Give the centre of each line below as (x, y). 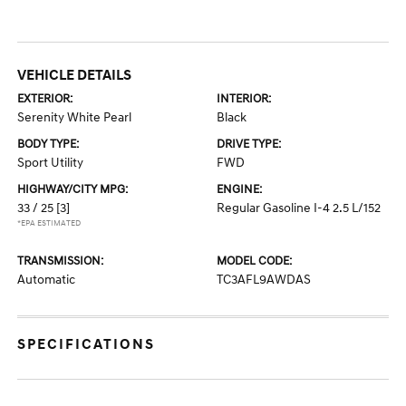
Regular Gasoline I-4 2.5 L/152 (299, 208)
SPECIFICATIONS (87, 344)
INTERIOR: (244, 99)
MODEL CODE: (254, 261)
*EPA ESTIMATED (49, 223)
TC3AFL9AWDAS (264, 280)
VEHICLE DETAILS (75, 75)
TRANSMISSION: (61, 261)
